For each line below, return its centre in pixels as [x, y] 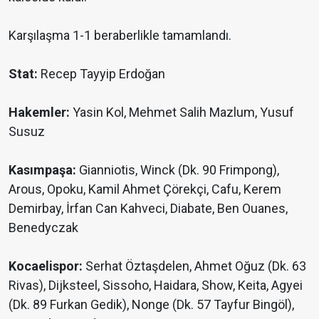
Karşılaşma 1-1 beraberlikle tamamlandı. [120, 36]
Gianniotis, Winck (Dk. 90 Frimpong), [178, 170]
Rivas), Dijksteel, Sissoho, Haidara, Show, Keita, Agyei [156, 286]
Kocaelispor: [46, 266]
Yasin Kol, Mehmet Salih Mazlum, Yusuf [182, 113]
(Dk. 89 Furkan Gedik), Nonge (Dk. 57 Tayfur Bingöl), [151, 305]
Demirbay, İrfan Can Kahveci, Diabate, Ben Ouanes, [148, 209]
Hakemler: [39, 113]
